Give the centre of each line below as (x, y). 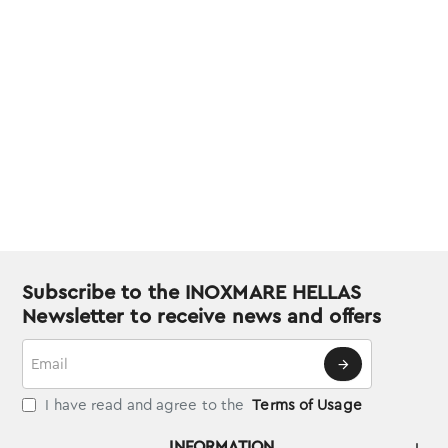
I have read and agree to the (145, 405)
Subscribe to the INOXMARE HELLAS (192, 293)
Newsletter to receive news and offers (202, 317)
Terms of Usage (307, 405)
